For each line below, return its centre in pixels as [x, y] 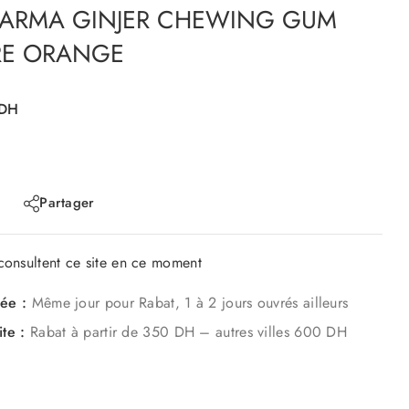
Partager [67, 203]
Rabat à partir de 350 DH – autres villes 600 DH [186, 331]
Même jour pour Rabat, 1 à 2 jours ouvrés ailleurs [188, 302]
